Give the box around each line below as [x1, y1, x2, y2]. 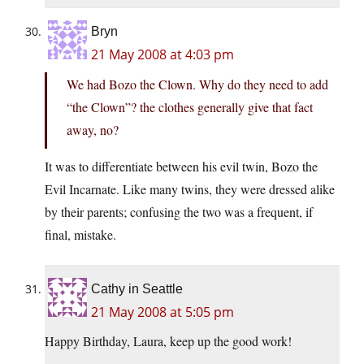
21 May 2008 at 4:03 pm [91, 45, 234, 64]
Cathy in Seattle [91, 282, 183, 297]
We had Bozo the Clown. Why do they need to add [67, 76, 328, 93]
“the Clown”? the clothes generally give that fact [67, 98, 313, 116]
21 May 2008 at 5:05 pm [91, 303, 234, 322]
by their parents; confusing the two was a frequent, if [45, 203, 313, 221]
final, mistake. [45, 226, 116, 244]
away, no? [67, 121, 119, 139]
